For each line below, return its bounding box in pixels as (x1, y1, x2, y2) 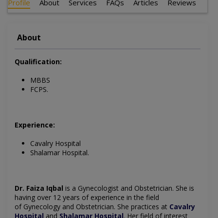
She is (176, 183, 194, 193)
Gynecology (23, 202, 60, 212)
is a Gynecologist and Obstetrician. (63, 183, 176, 193)
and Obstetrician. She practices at (60, 202, 169, 212)
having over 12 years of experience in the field (15, 193, 159, 202)
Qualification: (15, 57, 62, 67)
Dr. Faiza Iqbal (15, 183, 63, 193)
